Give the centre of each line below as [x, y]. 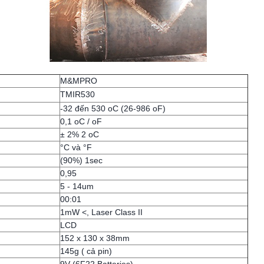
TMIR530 [77, 94]
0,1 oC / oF [81, 121]
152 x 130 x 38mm [95, 238]
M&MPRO [78, 81]
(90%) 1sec [81, 160]
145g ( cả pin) [86, 251]
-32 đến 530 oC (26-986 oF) [113, 108]
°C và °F [76, 147]
